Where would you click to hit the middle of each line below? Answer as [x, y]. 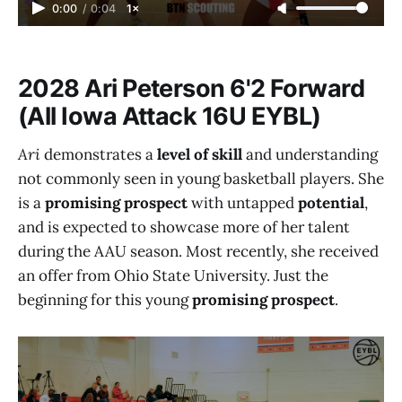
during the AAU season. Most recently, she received [198, 251]
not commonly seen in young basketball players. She [201, 178]
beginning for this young [105, 299]
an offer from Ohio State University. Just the [173, 275]
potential [331, 202]
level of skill [200, 154]
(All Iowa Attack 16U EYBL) [170, 117]
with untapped [243, 202]
